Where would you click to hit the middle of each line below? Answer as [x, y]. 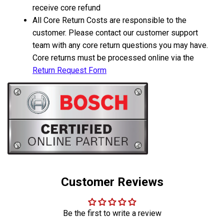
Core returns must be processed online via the [113, 58]
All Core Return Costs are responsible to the [109, 20]
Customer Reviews [112, 182]
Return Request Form [69, 70]
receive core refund [66, 8]
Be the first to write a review [112, 213]
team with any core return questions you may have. [120, 45]
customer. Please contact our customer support [115, 33]
